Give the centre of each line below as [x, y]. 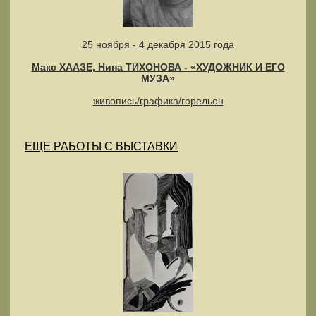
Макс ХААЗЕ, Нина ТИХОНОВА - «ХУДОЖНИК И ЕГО [158, 67]
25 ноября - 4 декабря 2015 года [158, 44]
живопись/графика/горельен [158, 101]
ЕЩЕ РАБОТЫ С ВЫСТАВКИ [101, 146]
